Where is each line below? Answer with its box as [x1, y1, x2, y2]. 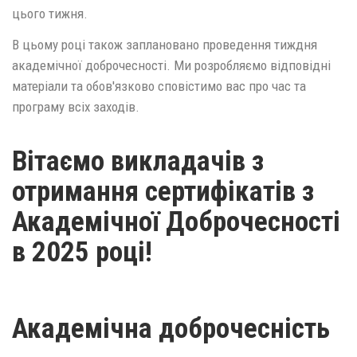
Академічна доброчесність [12, 312, 330, 345]
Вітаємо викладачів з [12, 145, 264, 178]
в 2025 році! [12, 236, 152, 269]
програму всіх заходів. [12, 98, 139, 115]
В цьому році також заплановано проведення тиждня [12, 36, 317, 53]
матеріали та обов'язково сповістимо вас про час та [12, 77, 306, 94]
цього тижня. [12, 6, 88, 22]
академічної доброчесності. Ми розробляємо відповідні [12, 57, 331, 73]
